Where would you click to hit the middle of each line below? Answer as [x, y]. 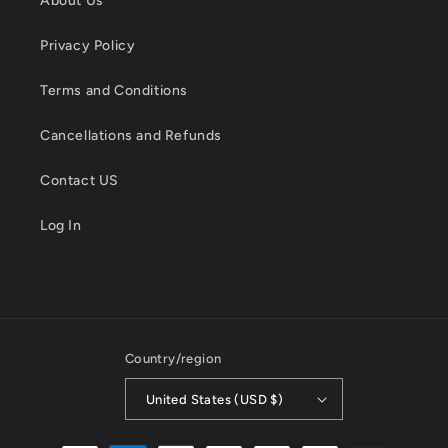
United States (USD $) [214, 399]
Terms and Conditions [114, 90]
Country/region [173, 358]
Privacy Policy [88, 45]
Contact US [79, 180]
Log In [61, 225]
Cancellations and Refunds [131, 135]
